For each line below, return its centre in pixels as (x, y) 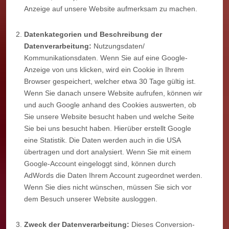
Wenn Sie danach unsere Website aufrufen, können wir (113, 93)
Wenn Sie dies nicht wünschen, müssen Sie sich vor (108, 187)
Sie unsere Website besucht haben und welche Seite (109, 116)
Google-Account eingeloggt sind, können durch (100, 163)
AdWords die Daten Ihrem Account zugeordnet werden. (113, 175)
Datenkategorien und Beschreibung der (93, 34)
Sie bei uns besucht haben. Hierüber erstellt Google (108, 128)
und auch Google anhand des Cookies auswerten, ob (110, 105)
